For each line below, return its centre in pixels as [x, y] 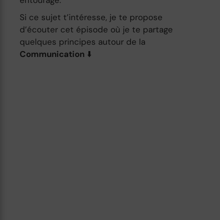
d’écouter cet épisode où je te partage [96, 29]
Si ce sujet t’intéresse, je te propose [91, 17]
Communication [52, 54]
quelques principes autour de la [83, 41]
